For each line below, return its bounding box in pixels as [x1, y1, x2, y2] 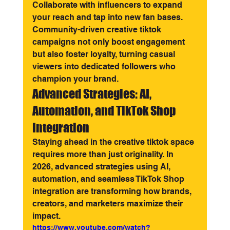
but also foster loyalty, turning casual [32, 49, 177, 59]
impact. [32, 211, 61, 221]
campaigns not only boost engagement [32, 37, 187, 47]
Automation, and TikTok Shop [32, 103, 178, 118]
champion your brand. [32, 74, 119, 84]
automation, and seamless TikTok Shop [32, 174, 186, 184]
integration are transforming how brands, [32, 186, 194, 196]
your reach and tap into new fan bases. [32, 12, 183, 22]
